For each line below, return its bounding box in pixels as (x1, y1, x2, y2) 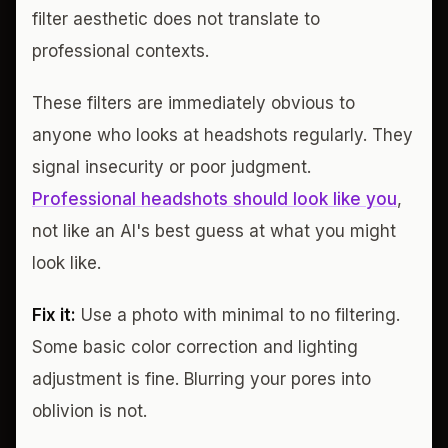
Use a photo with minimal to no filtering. (76, 305, 400, 325)
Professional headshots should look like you (32, 189, 397, 209)
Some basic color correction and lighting (32, 337, 358, 357)
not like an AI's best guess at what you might (32, 221, 396, 241)
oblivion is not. (32, 401, 147, 421)
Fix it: (32, 305, 76, 325)
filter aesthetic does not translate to (32, 9, 320, 29)
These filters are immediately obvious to (32, 93, 355, 113)
